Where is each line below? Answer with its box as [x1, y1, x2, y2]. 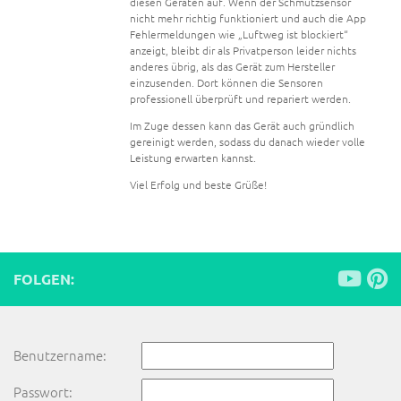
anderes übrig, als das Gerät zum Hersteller [130, 59, 335, 74]
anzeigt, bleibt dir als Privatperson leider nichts [130, 43, 356, 58]
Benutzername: [13, 346, 107, 365]
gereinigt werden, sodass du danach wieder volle [130, 134, 365, 149]
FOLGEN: [13, 269, 74, 289]
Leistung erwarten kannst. [130, 150, 256, 166]
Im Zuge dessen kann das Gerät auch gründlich [130, 118, 354, 133]
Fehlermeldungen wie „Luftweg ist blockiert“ [130, 27, 348, 42]
